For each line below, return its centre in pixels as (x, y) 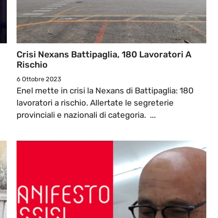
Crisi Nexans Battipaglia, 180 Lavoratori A (104, 55)
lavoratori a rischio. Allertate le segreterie (95, 103)
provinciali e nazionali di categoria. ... (86, 115)
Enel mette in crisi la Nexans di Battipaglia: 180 (105, 91)
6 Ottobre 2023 (39, 79)
